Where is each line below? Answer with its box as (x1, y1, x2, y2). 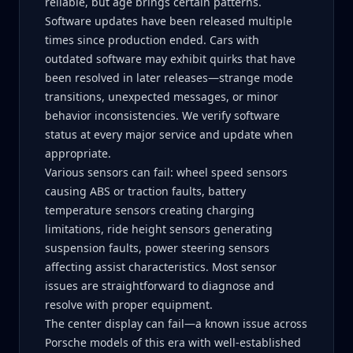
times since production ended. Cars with (45, 32, 259, 47)
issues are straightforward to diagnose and (45, 278, 274, 293)
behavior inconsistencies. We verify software (45, 108, 280, 123)
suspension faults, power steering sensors (45, 240, 269, 255)
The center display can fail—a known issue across (45, 316, 307, 331)
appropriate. (45, 146, 111, 161)
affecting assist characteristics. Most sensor (45, 259, 277, 274)
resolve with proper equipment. (45, 297, 213, 312)
